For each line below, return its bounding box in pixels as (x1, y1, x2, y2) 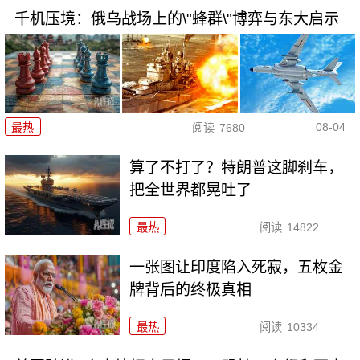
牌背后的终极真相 (129, 280, 252, 298)
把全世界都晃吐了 (129, 182, 252, 199)
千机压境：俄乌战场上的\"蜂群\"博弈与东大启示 (14, 10, 339, 27)
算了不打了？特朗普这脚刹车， (129, 159, 344, 177)
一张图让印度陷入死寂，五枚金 (129, 258, 344, 276)
